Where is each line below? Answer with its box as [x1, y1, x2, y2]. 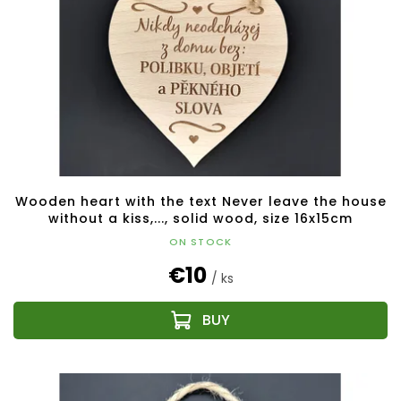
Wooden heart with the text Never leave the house [14, 192, 387, 210]
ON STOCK [168, 234, 233, 249]
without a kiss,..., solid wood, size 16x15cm [48, 209, 353, 227]
